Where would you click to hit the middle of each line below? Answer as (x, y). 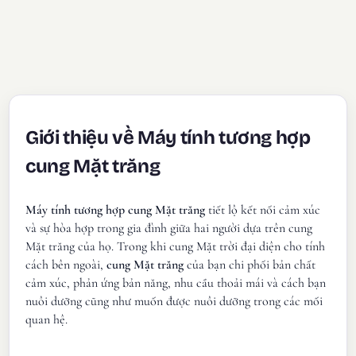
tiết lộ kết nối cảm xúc (263, 210)
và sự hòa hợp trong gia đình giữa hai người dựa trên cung (169, 228)
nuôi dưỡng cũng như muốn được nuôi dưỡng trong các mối (174, 302)
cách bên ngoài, (66, 265)
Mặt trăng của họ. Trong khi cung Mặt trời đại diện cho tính (176, 247)
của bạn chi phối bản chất (250, 265)
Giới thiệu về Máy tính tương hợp (168, 137)
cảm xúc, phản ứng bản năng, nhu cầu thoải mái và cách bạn (176, 283)
